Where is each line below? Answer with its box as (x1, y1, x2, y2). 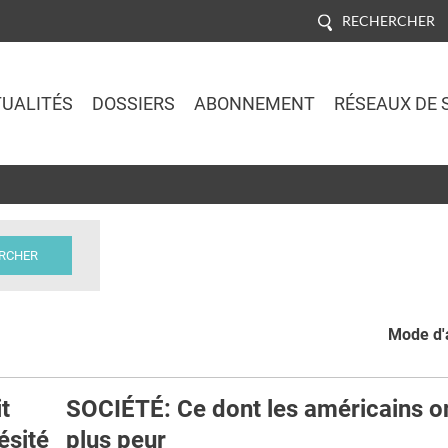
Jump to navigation (155, 166, 293, 186)
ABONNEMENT (193, 93, 315, 114)
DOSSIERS (91, 93, 175, 114)
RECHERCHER (341, 11, 435, 29)
